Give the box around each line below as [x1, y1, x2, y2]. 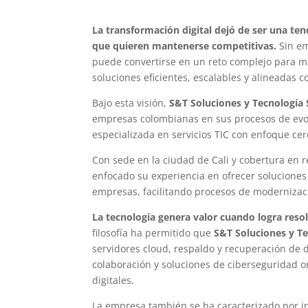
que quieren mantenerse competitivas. [92, 38, 277, 52]
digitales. [92, 273, 135, 287]
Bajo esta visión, [92, 96, 170, 109]
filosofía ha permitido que [92, 225, 214, 239]
